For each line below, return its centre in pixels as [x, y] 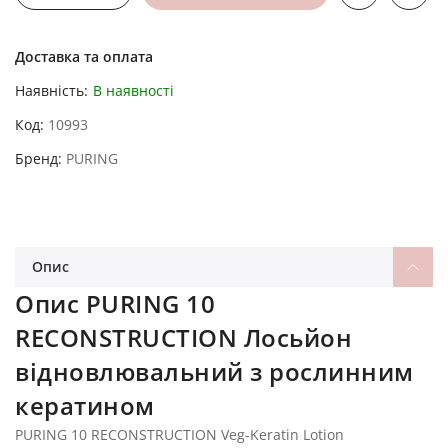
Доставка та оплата [84, 56]
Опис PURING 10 [115, 303]
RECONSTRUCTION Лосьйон [183, 337]
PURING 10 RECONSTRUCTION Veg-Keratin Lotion [179, 434]
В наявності [133, 90]
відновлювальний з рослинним [214, 371]
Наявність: [51, 90]
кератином [85, 405]
